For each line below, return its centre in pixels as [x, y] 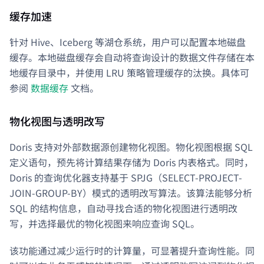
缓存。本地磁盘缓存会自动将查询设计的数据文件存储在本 [132, 57]
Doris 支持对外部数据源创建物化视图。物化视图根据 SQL [131, 146]
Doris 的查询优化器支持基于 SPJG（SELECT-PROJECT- [126, 177]
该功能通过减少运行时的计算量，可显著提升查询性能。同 [132, 250]
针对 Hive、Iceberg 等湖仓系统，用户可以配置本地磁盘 [128, 42]
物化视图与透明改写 [57, 121]
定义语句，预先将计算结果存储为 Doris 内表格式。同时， [131, 162]
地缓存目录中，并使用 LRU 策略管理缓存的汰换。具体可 [129, 72]
